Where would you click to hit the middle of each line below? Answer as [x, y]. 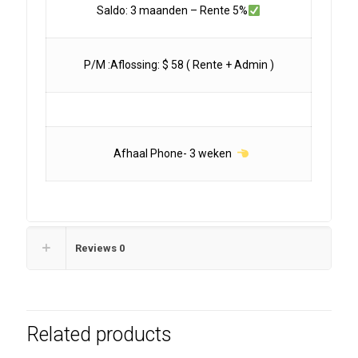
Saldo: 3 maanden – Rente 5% [173, 11]
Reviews [97, 249]
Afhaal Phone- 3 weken [172, 154]
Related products [99, 335]
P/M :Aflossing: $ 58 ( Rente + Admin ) [179, 65]
